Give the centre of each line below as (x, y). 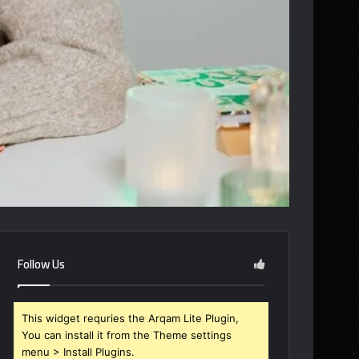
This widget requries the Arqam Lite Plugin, (131, 318)
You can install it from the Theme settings (127, 335)
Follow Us (42, 264)
